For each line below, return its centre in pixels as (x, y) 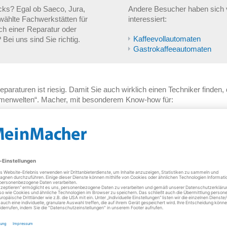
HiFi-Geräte (206, 181)
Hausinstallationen (112, 181)
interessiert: (147, 19)
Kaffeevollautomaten (167, 39)
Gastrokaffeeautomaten (172, 49)
